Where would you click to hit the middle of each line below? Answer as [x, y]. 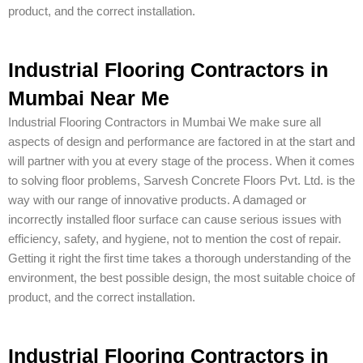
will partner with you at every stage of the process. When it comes [181, 162]
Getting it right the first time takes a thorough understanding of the [179, 259]
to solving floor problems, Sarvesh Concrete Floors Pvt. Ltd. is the [181, 181]
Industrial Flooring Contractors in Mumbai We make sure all [164, 123]
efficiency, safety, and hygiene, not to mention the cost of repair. [175, 239]
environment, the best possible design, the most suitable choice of [181, 278]
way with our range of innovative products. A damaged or [157, 201]
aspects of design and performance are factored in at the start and [181, 142]
